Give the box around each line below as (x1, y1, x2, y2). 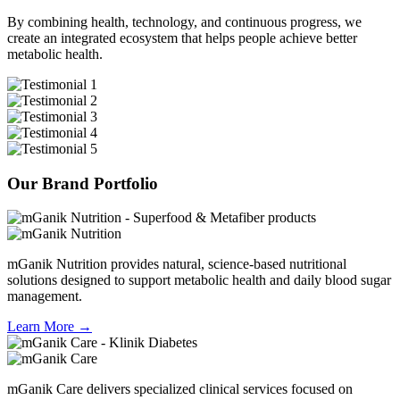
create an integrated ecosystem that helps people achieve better (7, 29, 357, 46)
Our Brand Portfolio (7, 173, 158, 193)
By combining (7, 13, 91, 29)
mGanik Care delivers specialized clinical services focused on (7, 381, 353, 397)
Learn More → (7, 319, 92, 335)
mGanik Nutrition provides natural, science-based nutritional (7, 256, 346, 272)
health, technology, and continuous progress (91, 13, 337, 29)
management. (7, 288, 82, 304)
